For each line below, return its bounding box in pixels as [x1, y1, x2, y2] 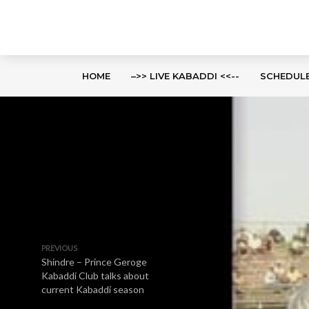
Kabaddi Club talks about [41, 270, 149, 281]
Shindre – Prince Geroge [41, 256, 147, 268]
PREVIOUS [41, 243, 77, 252]
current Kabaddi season [41, 283, 144, 295]
